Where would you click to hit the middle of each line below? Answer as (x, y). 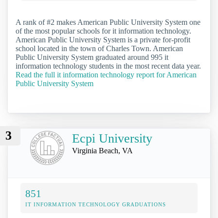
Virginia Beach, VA (102, 151)
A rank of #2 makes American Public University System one (108, 22)
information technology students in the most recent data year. (108, 66)
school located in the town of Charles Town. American (99, 49)
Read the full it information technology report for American (106, 75)
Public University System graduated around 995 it (92, 57)
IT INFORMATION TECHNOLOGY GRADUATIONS (96, 204)
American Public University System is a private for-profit (103, 40)
